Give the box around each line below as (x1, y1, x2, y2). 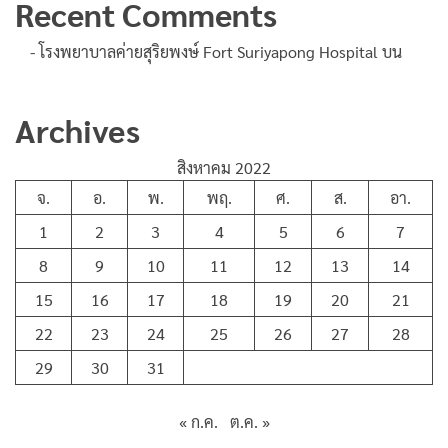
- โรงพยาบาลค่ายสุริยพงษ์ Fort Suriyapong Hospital (30, 41, 378, 63)
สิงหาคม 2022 (177, 157, 271, 179)
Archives (15, 109, 140, 151)
